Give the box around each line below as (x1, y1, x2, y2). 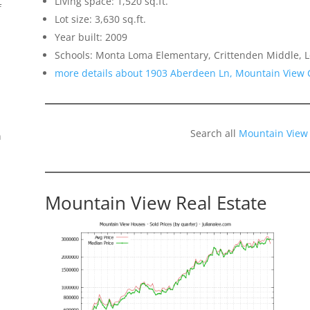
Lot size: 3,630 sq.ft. (54, 12, 146, 26)
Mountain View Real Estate (44, 190, 267, 216)
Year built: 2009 (54, 30, 127, 44)
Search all (190, 127, 239, 140)
